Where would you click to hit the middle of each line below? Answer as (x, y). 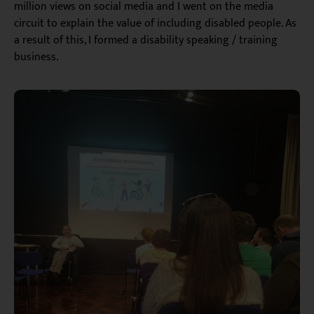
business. (36, 57)
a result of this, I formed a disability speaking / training (146, 40)
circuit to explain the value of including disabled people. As (155, 23)
